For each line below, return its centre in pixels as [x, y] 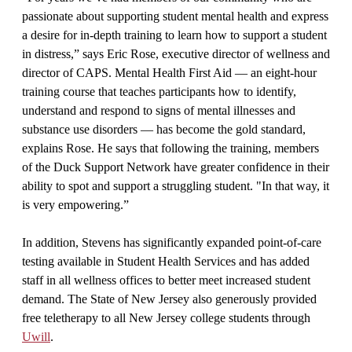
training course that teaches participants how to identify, [159, 92]
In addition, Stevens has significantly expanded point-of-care [172, 243]
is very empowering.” [75, 205]
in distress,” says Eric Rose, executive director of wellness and [176, 54]
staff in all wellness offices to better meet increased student [166, 280]
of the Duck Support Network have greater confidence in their [176, 167]
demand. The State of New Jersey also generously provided [169, 299]
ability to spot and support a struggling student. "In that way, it [176, 186]
